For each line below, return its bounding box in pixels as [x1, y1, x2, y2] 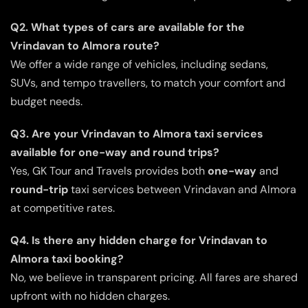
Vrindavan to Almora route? [10, 38, 159, 53]
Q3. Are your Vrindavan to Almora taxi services [10, 126, 263, 141]
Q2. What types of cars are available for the [10, 19, 245, 34]
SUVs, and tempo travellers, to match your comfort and [10, 75, 285, 90]
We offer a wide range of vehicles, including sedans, [10, 56, 268, 71]
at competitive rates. [10, 200, 115, 215]
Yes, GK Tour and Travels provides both [10, 163, 208, 178]
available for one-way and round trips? [10, 144, 219, 159]
